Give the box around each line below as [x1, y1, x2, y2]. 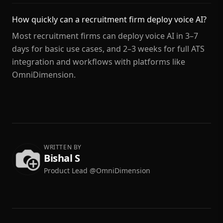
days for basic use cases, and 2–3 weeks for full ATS [12, 43, 205, 54]
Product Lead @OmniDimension [44, 166, 150, 175]
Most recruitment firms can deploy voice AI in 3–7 [12, 30, 198, 41]
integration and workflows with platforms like [12, 56, 185, 67]
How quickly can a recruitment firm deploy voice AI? [12, 14, 207, 25]
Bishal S [44, 151, 80, 165]
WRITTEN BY [44, 143, 82, 151]
